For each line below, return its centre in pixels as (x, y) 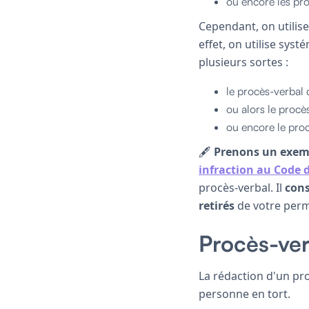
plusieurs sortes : (243, 62)
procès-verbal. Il (242, 187)
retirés (217, 205)
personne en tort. (245, 293)
